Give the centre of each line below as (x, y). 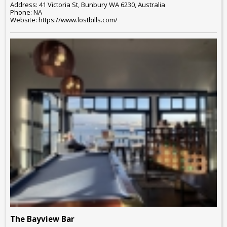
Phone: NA (26, 12)
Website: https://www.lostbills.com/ (64, 20)
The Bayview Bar (42, 219)
